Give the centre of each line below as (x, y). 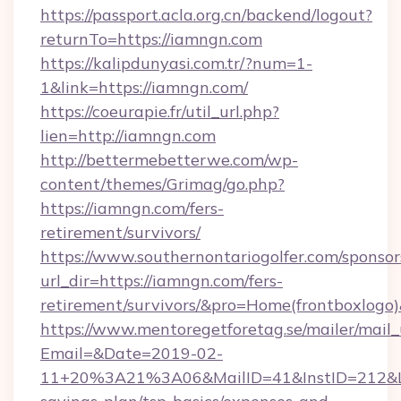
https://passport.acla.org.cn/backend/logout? (206, 15)
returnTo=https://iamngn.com (151, 39)
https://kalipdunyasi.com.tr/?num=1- (176, 63)
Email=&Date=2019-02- (132, 353)
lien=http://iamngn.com (128, 136)
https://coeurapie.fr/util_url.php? (160, 111)
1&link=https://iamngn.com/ (144, 87)
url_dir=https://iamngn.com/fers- (162, 281)
